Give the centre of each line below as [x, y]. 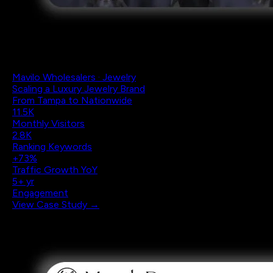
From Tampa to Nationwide [72, 100]
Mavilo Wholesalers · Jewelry [74, 77]
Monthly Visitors [48, 123]
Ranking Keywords [52, 147]
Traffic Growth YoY [55, 170]
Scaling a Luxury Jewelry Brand [79, 89]
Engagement [40, 193]
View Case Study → [56, 204]
